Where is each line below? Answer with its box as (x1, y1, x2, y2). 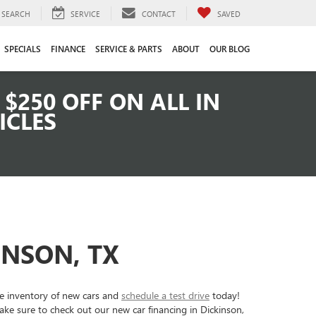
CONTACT (142, 8, 176, 19)
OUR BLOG (209, 42, 250, 54)
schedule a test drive (121, 288, 209, 302)
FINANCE (51, 42, 85, 54)
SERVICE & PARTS (95, 42, 162, 54)
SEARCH (1, 8, 30, 19)
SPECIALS (4, 42, 41, 54)
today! (209, 288, 240, 302)
